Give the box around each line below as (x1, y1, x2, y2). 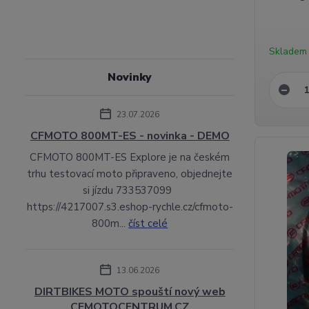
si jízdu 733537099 (82, 183, 177, 197)
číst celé (128, 216, 168, 230)
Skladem (269, 44, 308, 58)
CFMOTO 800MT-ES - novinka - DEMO (30, 128, 230, 143)
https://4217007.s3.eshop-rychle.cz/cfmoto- (26, 199, 233, 214)
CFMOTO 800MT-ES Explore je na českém (30, 150, 230, 164)
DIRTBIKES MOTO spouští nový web (34, 283, 226, 299)
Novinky (108, 69, 152, 85)
